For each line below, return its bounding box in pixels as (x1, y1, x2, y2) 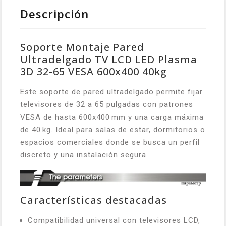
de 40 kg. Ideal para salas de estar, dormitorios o (20, 125, 205, 134)
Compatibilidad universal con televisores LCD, (28, 215, 200, 225)
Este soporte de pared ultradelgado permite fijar (20, 87, 203, 96)
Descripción (20, 6, 89, 21)
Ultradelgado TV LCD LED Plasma (20, 52, 197, 66)
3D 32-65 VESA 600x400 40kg (20, 65, 167, 78)
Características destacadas (20, 193, 167, 207)
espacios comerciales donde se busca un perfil (20, 138, 200, 147)
